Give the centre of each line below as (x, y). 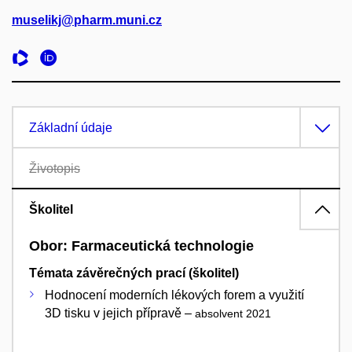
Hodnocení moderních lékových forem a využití (174, 295)
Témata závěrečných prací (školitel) (134, 273)
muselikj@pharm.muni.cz (87, 20)
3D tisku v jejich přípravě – (120, 313)
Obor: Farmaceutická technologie (141, 246)
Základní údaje (71, 128)
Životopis (55, 169)
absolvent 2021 (233, 313)
